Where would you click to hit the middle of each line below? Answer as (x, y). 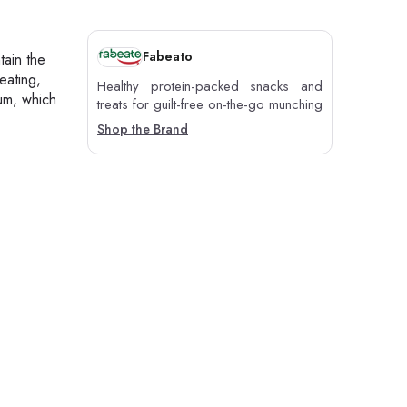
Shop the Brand (143, 129)
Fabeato (168, 57)
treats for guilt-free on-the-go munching (210, 104)
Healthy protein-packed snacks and (210, 86)
